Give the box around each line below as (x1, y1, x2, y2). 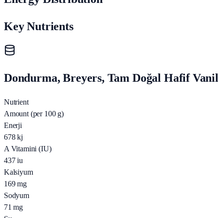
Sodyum (4, 191, 29, 200)
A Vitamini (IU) (4, 145, 52, 153)
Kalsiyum (4, 168, 33, 177)
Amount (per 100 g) (4, 109, 64, 118)
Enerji (4, 121, 22, 130)
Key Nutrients (4, 19, 73, 33)
